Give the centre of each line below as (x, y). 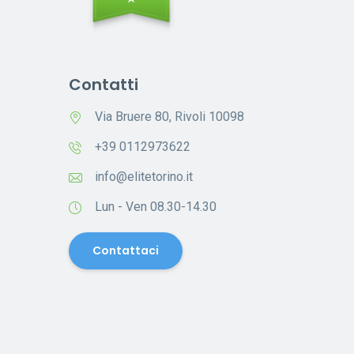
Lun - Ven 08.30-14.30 (156, 207)
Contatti (104, 85)
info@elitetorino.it (144, 177)
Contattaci (126, 251)
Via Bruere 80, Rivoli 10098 (169, 117)
